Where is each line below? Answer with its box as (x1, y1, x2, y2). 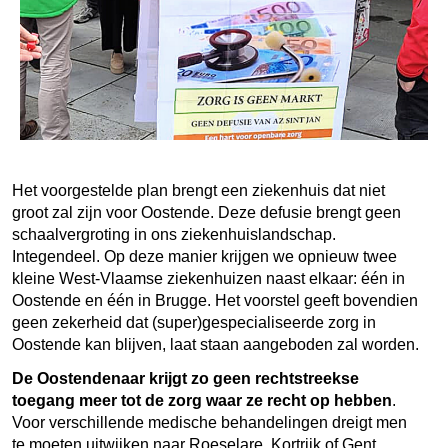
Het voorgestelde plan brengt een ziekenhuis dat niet (12, 181, 385, 199)
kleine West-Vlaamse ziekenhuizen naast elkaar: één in (12, 269, 405, 287)
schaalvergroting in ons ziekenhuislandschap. (12, 225, 336, 243)
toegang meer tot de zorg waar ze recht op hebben (12, 391, 392, 409)
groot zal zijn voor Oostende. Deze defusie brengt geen (12, 203, 401, 221)
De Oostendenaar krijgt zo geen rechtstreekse (12, 369, 359, 387)
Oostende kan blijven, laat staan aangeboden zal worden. (12, 335, 419, 353)
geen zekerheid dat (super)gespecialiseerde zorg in (12, 313, 376, 331)
